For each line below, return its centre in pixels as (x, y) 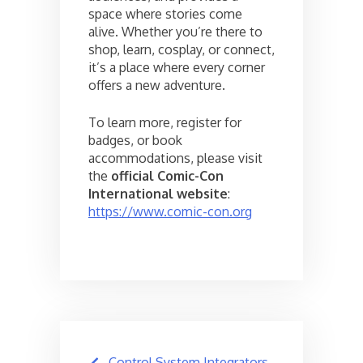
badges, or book (135, 140)
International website (158, 193)
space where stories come (165, 13)
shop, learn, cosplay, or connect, (181, 49)
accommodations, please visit (175, 158)
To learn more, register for (165, 122)
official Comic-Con (167, 175)
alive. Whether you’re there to (175, 31)
